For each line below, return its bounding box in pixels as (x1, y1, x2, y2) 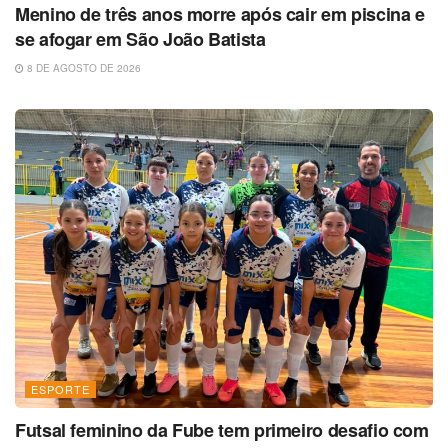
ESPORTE (31, 380, 90, 397)
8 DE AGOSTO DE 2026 (24, 60, 141, 75)
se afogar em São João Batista (15, 25, 266, 52)
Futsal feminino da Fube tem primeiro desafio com (15, 416, 429, 443)
